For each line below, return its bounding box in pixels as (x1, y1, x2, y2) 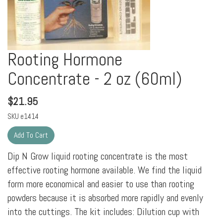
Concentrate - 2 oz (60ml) (7, 67, 182, 91)
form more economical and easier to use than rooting (7, 177, 194, 191)
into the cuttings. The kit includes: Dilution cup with (7, 205, 199, 219)
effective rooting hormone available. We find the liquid (7, 164, 202, 177)
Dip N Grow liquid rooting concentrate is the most (7, 150, 188, 163)
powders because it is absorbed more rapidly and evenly (7, 191, 203, 205)
